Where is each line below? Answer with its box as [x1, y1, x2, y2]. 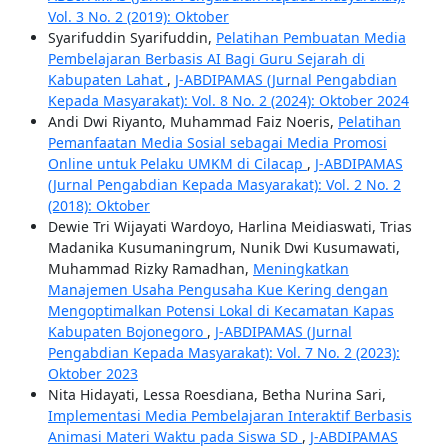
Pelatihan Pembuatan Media [215, 28, 406, 48]
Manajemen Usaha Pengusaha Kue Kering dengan [47, 280, 388, 300]
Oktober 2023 [47, 364, 138, 384]
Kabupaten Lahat [47, 70, 167, 90]
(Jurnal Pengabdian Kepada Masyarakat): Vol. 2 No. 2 [47, 175, 401, 195]
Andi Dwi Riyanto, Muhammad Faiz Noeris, [47, 112, 338, 132]
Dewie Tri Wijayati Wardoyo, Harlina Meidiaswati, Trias [47, 217, 412, 237]
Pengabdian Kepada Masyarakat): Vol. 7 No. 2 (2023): [47, 343, 400, 363]
